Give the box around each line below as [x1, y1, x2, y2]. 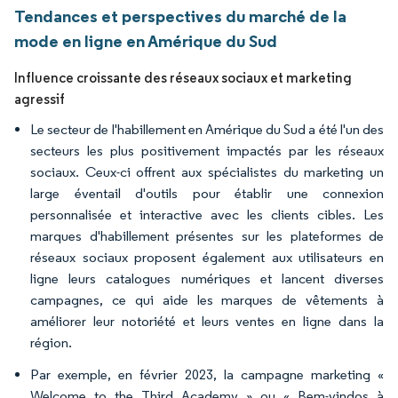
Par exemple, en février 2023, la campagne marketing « [30, 366, 384, 383]
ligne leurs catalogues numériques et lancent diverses [30, 270, 384, 287]
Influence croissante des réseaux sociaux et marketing [14, 69, 352, 86]
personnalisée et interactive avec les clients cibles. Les [30, 206, 384, 223]
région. [30, 334, 72, 351]
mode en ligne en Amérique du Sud [14, 30, 277, 52]
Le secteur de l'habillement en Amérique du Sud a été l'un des [30, 121, 384, 138]
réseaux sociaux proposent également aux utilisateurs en [30, 249, 384, 266]
